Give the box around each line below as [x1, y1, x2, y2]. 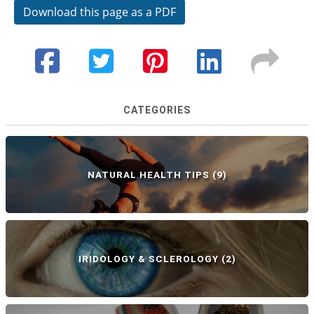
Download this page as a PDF [23, 4, 176, 20]
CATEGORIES [123, 104, 191, 116]
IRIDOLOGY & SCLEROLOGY [78, 253, 219, 264]
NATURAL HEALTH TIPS [87, 169, 210, 180]
